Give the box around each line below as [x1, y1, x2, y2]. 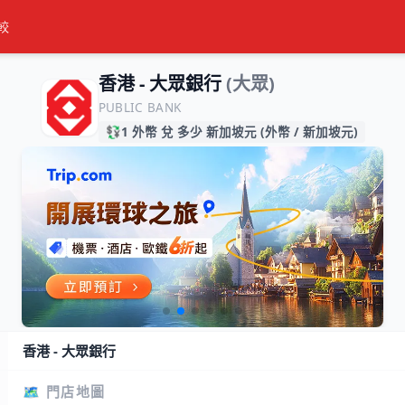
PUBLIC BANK [98, 99, 182, 116]
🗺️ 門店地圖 [22, 382, 106, 400]
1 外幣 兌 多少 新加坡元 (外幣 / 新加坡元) [120, 124, 358, 140]
